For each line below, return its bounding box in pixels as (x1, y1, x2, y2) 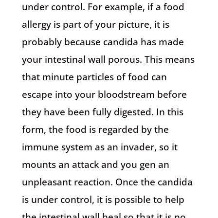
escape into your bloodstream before (21, 88, 187, 101)
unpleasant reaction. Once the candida (21, 176, 193, 188)
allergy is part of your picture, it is (21, 18, 169, 31)
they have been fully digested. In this (21, 106, 183, 118)
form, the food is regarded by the (21, 123, 169, 136)
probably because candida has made (21, 36, 184, 48)
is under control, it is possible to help (21, 193, 184, 206)
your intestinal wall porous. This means (21, 53, 195, 66)
